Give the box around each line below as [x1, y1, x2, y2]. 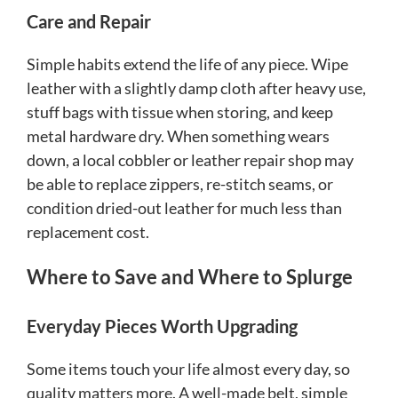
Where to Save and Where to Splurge [27, 264, 353, 289]
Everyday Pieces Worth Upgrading [27, 315, 298, 338]
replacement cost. [27, 221, 149, 242]
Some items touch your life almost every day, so [27, 359, 350, 379]
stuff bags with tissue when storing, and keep [27, 101, 333, 122]
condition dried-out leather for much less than [27, 197, 342, 218]
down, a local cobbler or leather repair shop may [27, 149, 354, 170]
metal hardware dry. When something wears [27, 125, 330, 146]
